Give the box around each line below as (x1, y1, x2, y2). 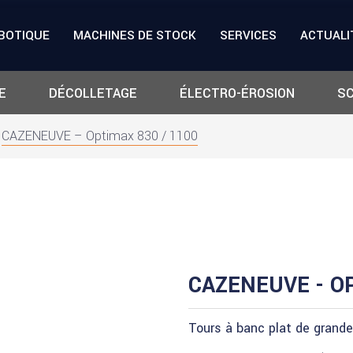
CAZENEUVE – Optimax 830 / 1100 (2, 127, 198, 145)
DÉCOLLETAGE (48, 84, 137, 103)
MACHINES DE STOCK (73, 26, 196, 44)
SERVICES (220, 26, 277, 44)
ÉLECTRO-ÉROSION (179, 84, 295, 103)
